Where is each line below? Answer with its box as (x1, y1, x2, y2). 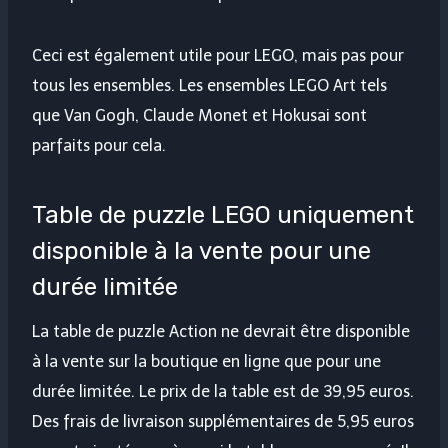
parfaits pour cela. (32, 136, 166, 156)
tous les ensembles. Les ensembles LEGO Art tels (32, 76, 387, 96)
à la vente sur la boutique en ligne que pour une (32, 352, 381, 372)
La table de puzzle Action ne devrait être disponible (32, 322, 410, 342)
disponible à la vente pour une (32, 237, 371, 266)
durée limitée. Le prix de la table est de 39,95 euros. (32, 382, 414, 402)
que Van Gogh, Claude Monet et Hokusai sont (32, 106, 367, 126)
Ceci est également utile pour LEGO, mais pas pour (32, 46, 404, 66)
